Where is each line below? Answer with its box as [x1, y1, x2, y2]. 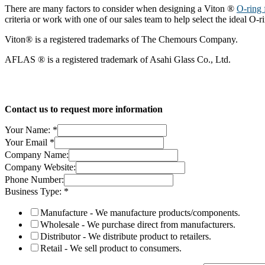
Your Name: [5, 124, 53, 135]
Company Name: [5, 149, 69, 160]
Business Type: [5, 186, 64, 196]
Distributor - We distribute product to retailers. [40, 231, 211, 241]
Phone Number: [5, 174, 64, 185]
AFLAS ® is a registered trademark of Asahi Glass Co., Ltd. [5, 54, 231, 64]
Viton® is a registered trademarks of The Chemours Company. [5, 34, 238, 44]
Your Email [5, 137, 50, 147]
